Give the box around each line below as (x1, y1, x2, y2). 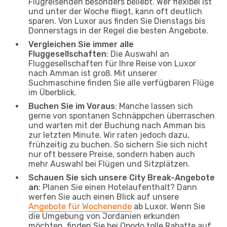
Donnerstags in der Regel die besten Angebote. (28, 25, 208, 35)
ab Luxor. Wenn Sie (132, 201, 205, 211)
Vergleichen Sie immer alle (28, 39, 134, 49)
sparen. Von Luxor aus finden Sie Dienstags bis (28, 16, 205, 26)
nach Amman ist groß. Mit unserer (28, 68, 157, 78)
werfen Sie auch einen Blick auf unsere (28, 192, 179, 202)
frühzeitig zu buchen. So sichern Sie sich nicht (28, 139, 208, 149)
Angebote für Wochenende (28, 201, 132, 211)
